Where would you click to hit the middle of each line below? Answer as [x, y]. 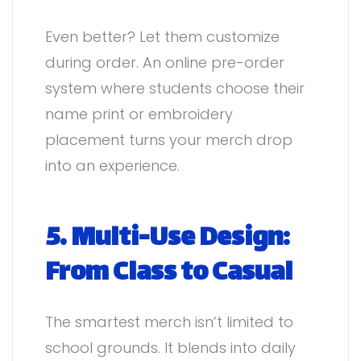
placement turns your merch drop [169, 140]
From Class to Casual [169, 274]
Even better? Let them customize [162, 37]
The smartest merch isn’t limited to [169, 322]
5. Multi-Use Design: [168, 240]
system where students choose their [175, 89]
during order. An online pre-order [165, 63]
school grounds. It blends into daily [170, 347]
